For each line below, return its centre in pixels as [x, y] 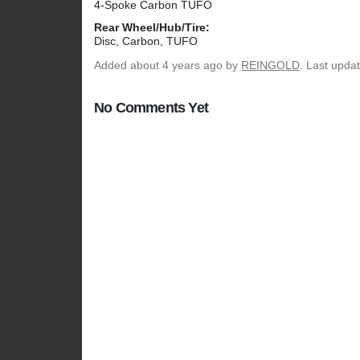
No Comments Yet [151, 108]
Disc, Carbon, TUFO [146, 41]
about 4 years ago [176, 65]
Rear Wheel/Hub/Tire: [152, 28]
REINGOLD [270, 65]
